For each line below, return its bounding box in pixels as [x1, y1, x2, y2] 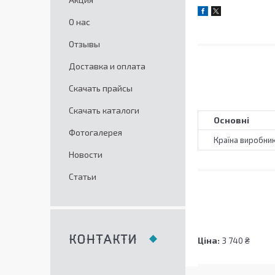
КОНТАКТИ [69, 234, 137, 245]
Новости [69, 149, 103, 160]
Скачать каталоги [69, 105, 139, 115]
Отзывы [69, 39, 100, 49]
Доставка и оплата [69, 61, 145, 71]
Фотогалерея [69, 127, 122, 137]
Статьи [69, 171, 96, 182]
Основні [214, 115, 249, 126]
